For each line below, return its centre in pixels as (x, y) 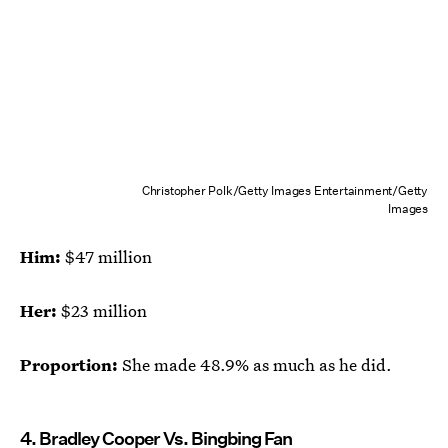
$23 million (102, 310)
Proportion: (71, 364)
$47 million (108, 256)
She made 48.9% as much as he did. (257, 364)
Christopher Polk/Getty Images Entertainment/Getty (284, 190)
